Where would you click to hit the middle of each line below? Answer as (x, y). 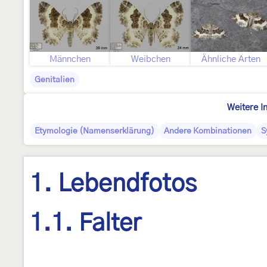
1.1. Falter (86, 224)
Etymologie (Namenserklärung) (94, 131)
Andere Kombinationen (208, 131)
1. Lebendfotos (113, 184)
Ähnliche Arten (231, 59)
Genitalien (55, 80)
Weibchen (150, 59)
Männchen (70, 59)
